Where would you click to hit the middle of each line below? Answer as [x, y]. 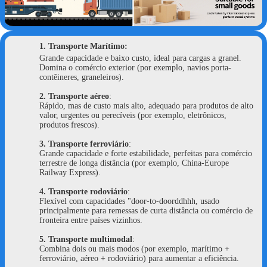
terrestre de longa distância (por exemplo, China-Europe [134, 163]
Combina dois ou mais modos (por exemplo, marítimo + [134, 249]
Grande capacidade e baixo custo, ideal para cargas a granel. [140, 58]
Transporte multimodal [90, 239]
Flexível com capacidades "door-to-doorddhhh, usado [129, 201]
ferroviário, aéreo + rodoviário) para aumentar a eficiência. [139, 258]
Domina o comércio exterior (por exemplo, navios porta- [135, 67]
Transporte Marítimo [86, 46]
